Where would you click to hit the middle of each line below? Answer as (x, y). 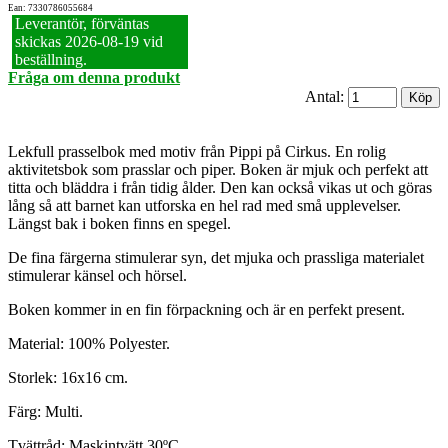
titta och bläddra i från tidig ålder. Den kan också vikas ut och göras (220, 188)
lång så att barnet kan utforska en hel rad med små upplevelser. (204, 206)
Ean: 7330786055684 (50, 8)
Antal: (326, 97)
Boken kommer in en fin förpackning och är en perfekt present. (206, 310)
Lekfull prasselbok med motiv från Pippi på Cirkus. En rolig (197, 152)
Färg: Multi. (45, 412)
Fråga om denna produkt (94, 78)
